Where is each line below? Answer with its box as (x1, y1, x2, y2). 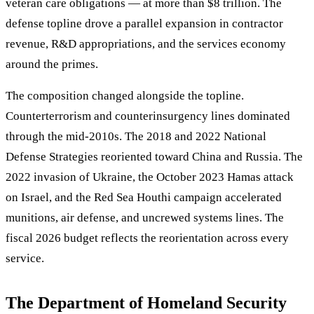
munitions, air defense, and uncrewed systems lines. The (6, 211, 284, 225)
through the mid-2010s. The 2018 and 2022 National (6, 130, 266, 144)
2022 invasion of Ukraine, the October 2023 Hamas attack (6, 170, 294, 184)
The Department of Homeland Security (6, 294, 287, 313)
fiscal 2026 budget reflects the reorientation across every (6, 231, 289, 245)
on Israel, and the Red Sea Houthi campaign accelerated (6, 191, 282, 205)
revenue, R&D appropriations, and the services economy (6, 37, 286, 51)
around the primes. (6, 57, 98, 71)
